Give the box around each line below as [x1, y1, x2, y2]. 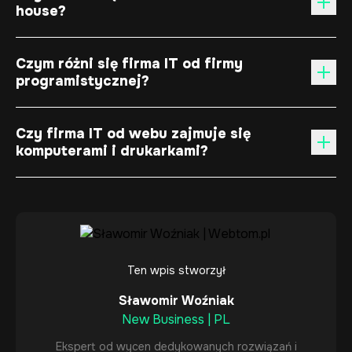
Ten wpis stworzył [126, 263, 225, 277]
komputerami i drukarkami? [16, 142, 208, 159]
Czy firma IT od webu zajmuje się [16, 125, 251, 142]
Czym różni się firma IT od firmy [16, 55, 243, 72]
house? [16, 2, 66, 20]
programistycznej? [16, 72, 149, 90]
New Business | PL [122, 311, 230, 328]
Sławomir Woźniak [118, 292, 234, 309]
